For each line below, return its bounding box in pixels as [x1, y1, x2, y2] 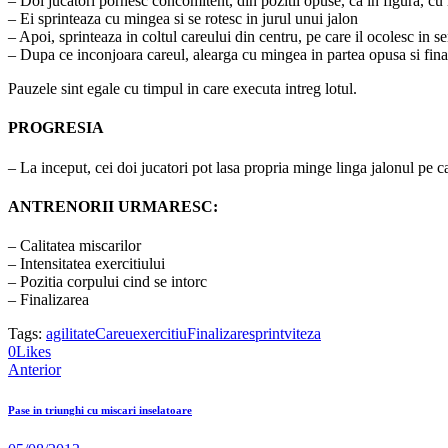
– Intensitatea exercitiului [8, 255, 165, 273]
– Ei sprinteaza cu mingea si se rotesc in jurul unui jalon [8, 10, 358, 28]
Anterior [8, 361, 61, 379]
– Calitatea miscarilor [8, 237, 141, 255]
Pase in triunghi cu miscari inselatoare [8, 404, 192, 417]
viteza [284, 325, 321, 343]
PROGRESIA [8, 119, 104, 137]
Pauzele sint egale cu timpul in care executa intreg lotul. [8, 80, 357, 98]
